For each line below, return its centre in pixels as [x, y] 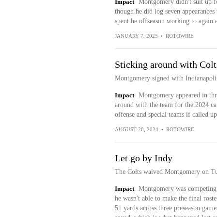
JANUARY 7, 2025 [136, 36]
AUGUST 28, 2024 [136, 129]
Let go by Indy [143, 158]
